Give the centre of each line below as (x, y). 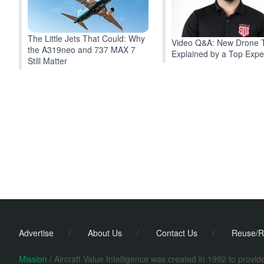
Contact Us (177, 233)
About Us (105, 233)
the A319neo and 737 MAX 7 (82, 49)
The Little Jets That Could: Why (86, 38)
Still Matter (47, 60)
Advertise (36, 233)
